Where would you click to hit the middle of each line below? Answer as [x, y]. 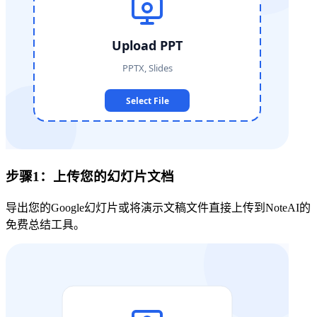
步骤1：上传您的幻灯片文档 [90, 176]
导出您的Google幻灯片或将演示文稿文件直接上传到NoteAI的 [158, 207]
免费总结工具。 [45, 224]
